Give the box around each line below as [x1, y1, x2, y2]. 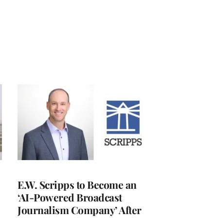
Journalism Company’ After [18, 202, 142, 217]
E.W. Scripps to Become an [18, 177, 137, 191]
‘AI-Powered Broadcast [18, 190, 122, 204]
